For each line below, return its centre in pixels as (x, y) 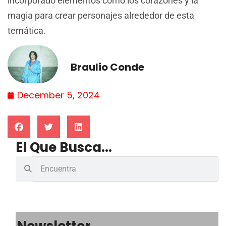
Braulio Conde (107, 67)
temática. (27, 30)
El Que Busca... (64, 147)
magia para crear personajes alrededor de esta (101, 15)
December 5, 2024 (59, 95)
